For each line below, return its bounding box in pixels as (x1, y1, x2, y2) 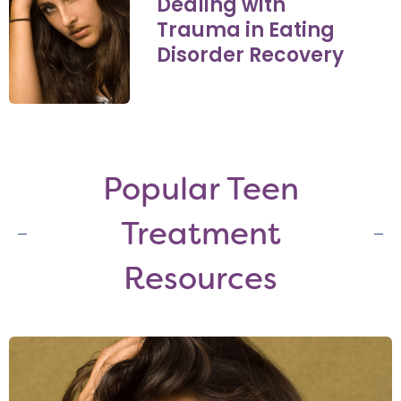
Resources (124, 258, 277, 299)
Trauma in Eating (157, 16, 336, 44)
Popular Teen (102, 168, 299, 209)
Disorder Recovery (157, 41, 345, 69)
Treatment (120, 213, 281, 254)
